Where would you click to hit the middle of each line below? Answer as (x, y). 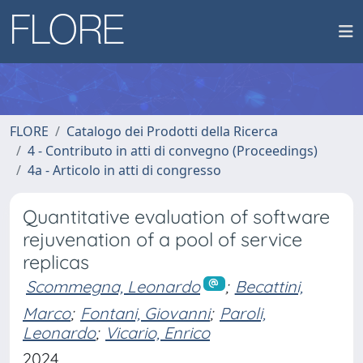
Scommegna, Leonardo (113, 286)
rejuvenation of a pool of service (162, 239)
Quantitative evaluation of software (176, 217)
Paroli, (243, 313)
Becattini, (269, 286)
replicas (56, 262)
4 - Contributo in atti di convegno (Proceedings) (173, 151)
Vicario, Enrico (158, 332)
